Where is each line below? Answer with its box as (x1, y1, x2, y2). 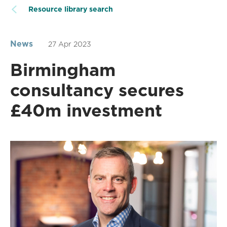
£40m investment (10, 100, 162, 121)
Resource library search (28, 5, 113, 14)
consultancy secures (10, 80, 184, 101)
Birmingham (10, 59, 116, 81)
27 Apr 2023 (48, 40, 91, 49)
